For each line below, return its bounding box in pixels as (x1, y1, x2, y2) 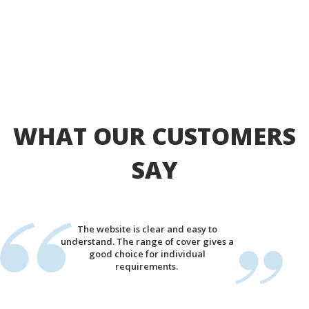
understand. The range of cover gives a (61, 235, 234, 248)
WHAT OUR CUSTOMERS (13, 120, 296, 152)
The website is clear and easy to (77, 223, 217, 235)
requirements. (114, 260, 180, 272)
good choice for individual (89, 248, 206, 260)
